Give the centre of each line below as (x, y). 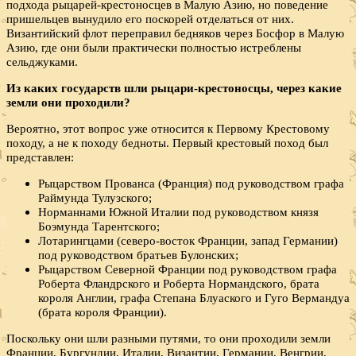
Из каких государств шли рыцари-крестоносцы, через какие (174, 87)
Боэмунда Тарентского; (99, 226)
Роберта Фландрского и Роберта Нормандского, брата (179, 284)
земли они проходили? (68, 102)
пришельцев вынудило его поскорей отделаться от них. (150, 18)
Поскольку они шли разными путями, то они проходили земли (168, 339)
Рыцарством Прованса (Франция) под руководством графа (191, 184)
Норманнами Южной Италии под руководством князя (178, 212)
